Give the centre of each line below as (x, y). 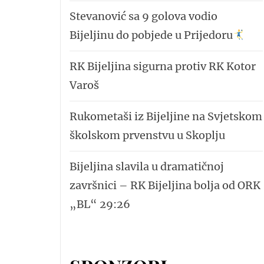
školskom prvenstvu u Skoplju (147, 135)
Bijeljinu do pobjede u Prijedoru (151, 35)
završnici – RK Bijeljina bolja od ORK (165, 185)
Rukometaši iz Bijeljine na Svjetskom (166, 116)
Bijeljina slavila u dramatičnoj (147, 166)
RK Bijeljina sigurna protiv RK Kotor (163, 66)
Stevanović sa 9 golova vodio (143, 16)
